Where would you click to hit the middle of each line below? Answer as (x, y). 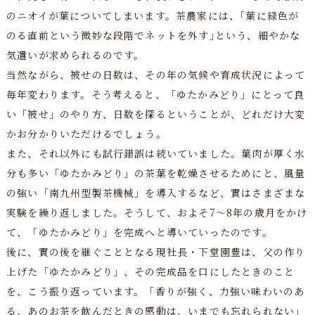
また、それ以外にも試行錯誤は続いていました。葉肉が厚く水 (156, 153)
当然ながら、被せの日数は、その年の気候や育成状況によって (156, 74)
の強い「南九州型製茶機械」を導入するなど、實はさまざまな (156, 192)
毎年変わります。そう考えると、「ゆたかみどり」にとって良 (155, 94)
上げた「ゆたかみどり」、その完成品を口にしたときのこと (150, 271)
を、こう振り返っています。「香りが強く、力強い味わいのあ (155, 291)
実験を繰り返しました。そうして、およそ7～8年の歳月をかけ (157, 212)
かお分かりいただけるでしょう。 (86, 133)
